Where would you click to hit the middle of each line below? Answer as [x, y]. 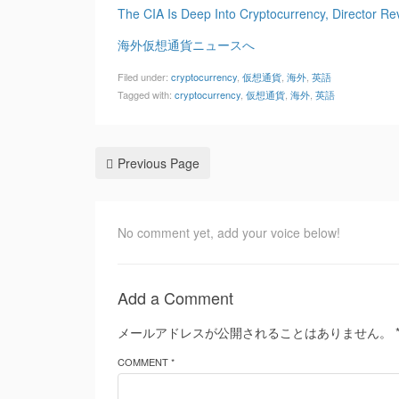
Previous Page [159, 163]
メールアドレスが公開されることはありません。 [255, 332]
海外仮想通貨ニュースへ [186, 45]
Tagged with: [146, 94]
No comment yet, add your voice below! [229, 232]
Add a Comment [175, 297]
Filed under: [144, 77]
